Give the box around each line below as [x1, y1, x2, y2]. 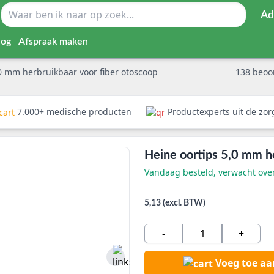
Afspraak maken [18, 37, 88, 46]
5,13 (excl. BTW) [144, 198, 206, 207]
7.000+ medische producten [14, 106, 134, 117]
